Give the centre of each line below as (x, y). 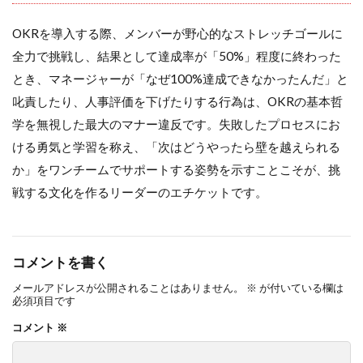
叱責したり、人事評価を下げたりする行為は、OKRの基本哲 (177, 101)
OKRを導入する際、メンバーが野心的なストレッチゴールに (177, 33)
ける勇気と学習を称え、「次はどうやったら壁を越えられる (176, 146)
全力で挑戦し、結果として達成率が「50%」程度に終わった (177, 56)
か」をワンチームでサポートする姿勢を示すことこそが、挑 (176, 169)
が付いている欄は (300, 287)
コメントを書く (60, 262)
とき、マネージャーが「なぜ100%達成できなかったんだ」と (180, 78)
